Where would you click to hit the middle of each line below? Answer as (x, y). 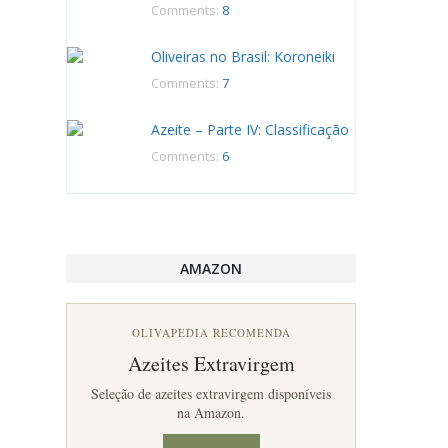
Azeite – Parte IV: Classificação (250, 129)
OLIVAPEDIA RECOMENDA (211, 332)
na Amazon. (211, 412)
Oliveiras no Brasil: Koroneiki (243, 56)
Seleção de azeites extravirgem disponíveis (211, 393)
